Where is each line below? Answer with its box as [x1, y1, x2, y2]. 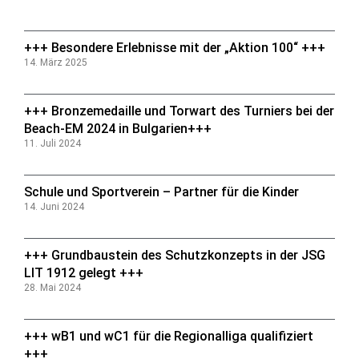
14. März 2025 [24, 56, 87, 68]
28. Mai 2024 [24, 281, 81, 293]
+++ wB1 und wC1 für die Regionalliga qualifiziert [24, 328, 313, 344]
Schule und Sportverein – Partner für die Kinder [24, 184, 299, 200]
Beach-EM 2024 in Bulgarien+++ [24, 120, 212, 136]
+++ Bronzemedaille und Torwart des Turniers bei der [24, 103, 334, 119]
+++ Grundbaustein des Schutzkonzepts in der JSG [24, 247, 325, 263]
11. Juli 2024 [24, 137, 81, 149]
